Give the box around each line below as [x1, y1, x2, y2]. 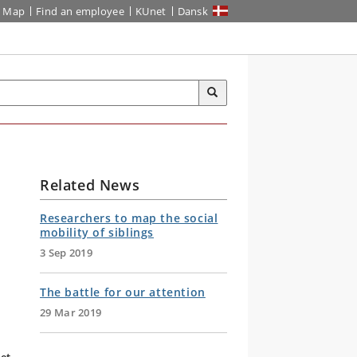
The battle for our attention [40, 284, 206, 300]
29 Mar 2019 [40, 305, 102, 320]
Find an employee [36, 4, 124, 18]
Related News [40, 175, 140, 194]
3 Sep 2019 [40, 245, 92, 260]
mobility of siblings [40, 225, 154, 240]
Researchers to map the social [40, 210, 218, 226]
